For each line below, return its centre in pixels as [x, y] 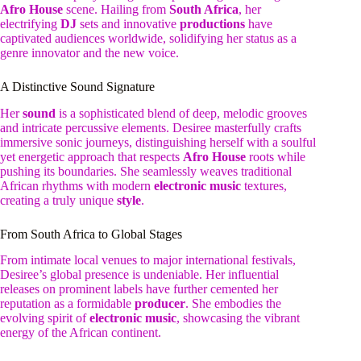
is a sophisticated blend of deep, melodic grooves [181, 113]
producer [160, 304]
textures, [264, 185]
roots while [276, 156]
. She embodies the [233, 304]
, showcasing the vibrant [238, 318]
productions [212, 23]
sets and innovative [128, 23]
